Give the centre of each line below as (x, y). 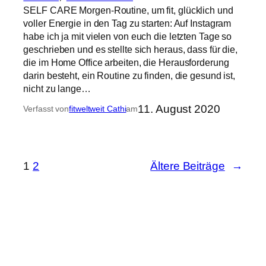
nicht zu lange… (57, 89)
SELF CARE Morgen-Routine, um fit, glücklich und (128, 10)
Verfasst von (46, 109)
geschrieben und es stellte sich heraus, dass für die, (131, 50)
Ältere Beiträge (188, 166)
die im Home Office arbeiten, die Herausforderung (126, 63)
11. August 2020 (179, 109)
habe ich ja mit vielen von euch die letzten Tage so (128, 37)
